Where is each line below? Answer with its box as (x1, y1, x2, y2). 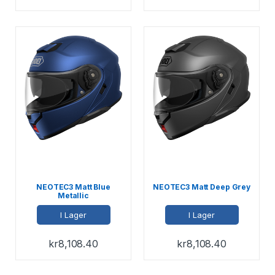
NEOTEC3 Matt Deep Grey (153, 182, 250, 192)
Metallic (58, 191, 89, 201)
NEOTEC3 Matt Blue (36, 182, 110, 192)
